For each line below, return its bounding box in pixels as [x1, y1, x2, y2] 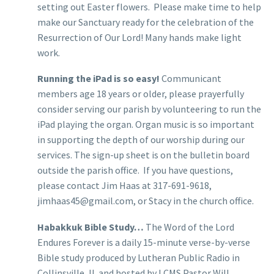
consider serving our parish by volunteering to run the [37, 103, 261, 116]
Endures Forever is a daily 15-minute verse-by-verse [37, 235, 250, 248]
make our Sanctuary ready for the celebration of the [37, 15, 254, 28]
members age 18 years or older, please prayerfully [37, 87, 244, 100]
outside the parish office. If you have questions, [37, 164, 233, 177]
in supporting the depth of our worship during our [37, 133, 245, 146]
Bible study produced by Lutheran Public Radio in [37, 251, 240, 264]
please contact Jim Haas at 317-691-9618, [37, 179, 212, 192]
